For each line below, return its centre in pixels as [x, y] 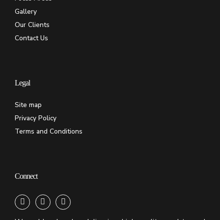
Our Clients [32, 25]
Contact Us [31, 38]
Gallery [26, 11]
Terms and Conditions [49, 131]
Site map [28, 105]
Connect [26, 176]
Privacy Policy [36, 118]
